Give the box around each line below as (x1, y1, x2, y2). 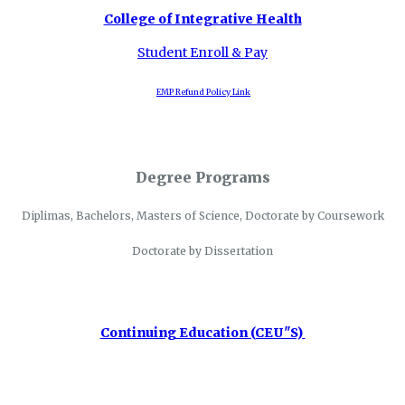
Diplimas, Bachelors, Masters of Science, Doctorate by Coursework (21, 208, 384, 222)
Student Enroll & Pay (137, 43, 268, 61)
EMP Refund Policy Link (156, 86, 250, 97)
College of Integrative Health (103, 10, 302, 27)
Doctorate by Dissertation (132, 243, 273, 258)
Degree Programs (135, 167, 270, 186)
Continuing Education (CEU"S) (99, 324, 303, 341)
